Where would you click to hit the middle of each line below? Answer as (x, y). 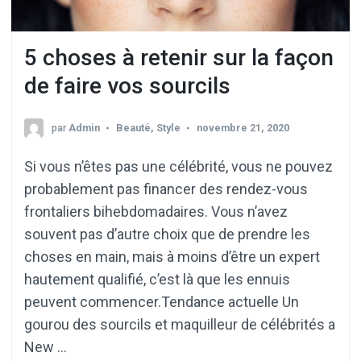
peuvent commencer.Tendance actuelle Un (162, 301)
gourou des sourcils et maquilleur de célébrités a (180, 324)
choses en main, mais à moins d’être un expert (172, 256)
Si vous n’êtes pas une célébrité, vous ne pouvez (178, 166)
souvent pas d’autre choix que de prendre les (167, 234)
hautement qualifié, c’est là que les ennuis (157, 279)
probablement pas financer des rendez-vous (166, 189)
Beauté (133, 127)
